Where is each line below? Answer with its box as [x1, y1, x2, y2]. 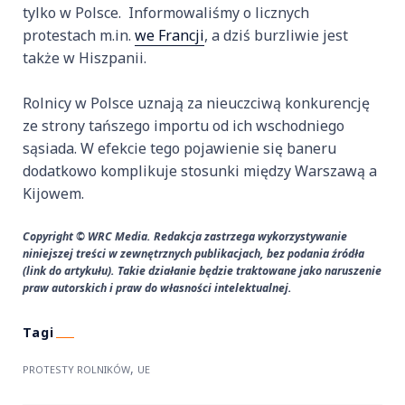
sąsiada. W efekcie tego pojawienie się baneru [23, 138, 336, 159]
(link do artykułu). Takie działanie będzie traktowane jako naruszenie [23, 263, 381, 279]
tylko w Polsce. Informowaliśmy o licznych [23, 3, 309, 24]
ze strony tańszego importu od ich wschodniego [23, 116, 344, 137]
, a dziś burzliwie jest [204, 25, 348, 46]
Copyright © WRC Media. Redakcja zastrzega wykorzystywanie [23, 229, 347, 245]
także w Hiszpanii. [23, 48, 146, 69]
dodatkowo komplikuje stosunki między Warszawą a [23, 161, 377, 182]
